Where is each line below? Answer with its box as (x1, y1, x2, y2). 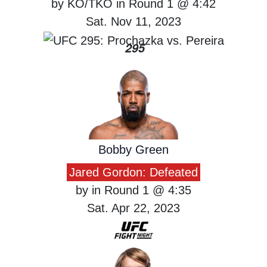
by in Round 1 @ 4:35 (76, 184, 191, 197)
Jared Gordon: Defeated (69, 166, 198, 179)
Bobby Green (98, 143, 169, 157)
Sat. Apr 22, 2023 (87, 201, 180, 215)
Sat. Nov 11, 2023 (86, 15, 181, 29)
